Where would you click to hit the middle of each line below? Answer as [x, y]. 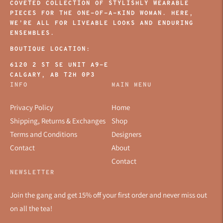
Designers [126, 134]
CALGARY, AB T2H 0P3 [53, 75]
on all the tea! [31, 208]
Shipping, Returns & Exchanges [58, 120]
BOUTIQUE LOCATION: [50, 49]
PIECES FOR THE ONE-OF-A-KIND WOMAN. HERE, [102, 13]
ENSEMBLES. [32, 33]
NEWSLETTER [32, 172]
